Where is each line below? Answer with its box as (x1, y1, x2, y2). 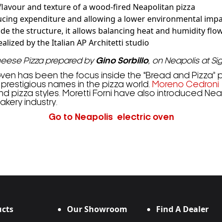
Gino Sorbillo (96, 57, 148, 65)
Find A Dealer (156, 204, 209, 215)
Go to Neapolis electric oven (48, 113, 174, 121)
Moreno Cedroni (152, 81, 219, 89)
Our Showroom (67, 204, 128, 215)
